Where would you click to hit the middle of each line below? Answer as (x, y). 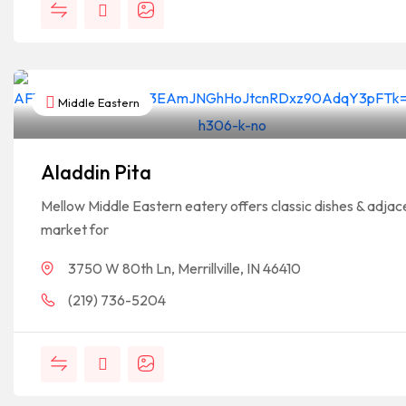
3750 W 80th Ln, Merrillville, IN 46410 (184, 268)
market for (75, 229)
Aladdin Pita (96, 172)
